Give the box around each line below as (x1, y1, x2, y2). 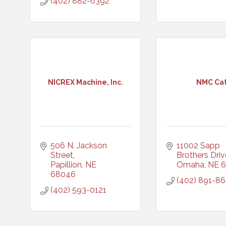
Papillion (50, 160, 82, 169)
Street (50, 150, 73, 160)
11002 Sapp (177, 141, 220, 150)
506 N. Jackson (50, 141, 107, 150)
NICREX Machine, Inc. (47, 78, 123, 86)
